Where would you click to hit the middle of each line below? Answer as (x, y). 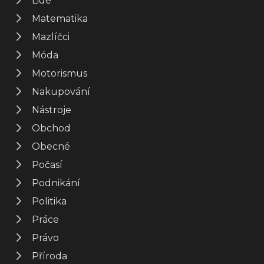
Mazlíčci (51, 37)
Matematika (60, 18)
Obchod (51, 128)
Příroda (49, 256)
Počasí (47, 164)
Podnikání (56, 183)
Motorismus (60, 73)
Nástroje (52, 110)
